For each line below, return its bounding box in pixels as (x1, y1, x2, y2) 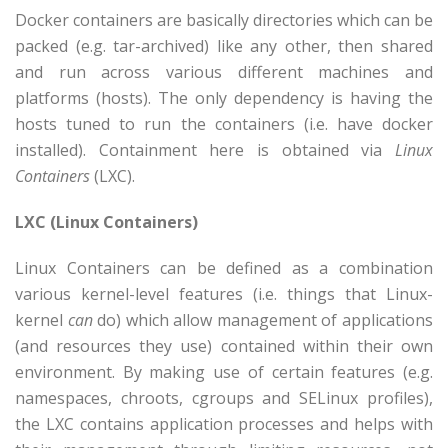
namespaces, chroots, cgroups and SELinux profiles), (15, 387, 433, 409)
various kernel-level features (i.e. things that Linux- (15, 283, 433, 305)
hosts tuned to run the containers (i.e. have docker (15, 113, 433, 135)
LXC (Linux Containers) (15, 211, 198, 233)
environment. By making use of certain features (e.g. (15, 361, 433, 383)
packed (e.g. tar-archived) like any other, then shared (15, 35, 433, 57)
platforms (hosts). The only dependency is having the (15, 87, 433, 109)
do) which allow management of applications (92, 309, 434, 331)
